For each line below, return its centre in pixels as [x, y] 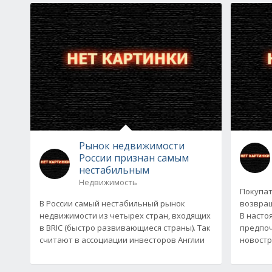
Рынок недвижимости [132, 145]
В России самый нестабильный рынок [112, 203]
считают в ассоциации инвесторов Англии [122, 240]
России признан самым [134, 158]
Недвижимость [108, 182]
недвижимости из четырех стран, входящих [125, 215]
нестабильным [114, 170]
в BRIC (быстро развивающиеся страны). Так [125, 227]
